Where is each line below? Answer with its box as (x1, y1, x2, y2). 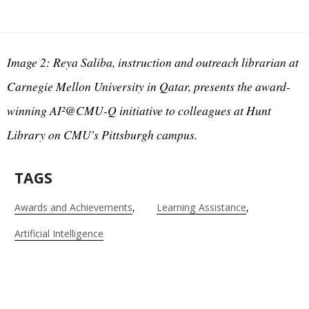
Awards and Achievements (14, 201, 132, 215)
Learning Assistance (156, 201, 246, 215)
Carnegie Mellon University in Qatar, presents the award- (7, 78, 290, 95)
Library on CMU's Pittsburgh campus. (7, 126, 197, 143)
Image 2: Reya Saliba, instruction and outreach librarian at (7, 54, 299, 71)
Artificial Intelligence (14, 227, 103, 241)
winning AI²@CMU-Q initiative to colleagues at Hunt (7, 102, 271, 119)
